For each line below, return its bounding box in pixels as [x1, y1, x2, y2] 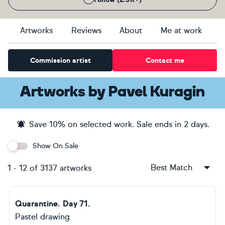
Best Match [150, 163, 192, 172]
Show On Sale [33, 142, 78, 150]
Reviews [71, 26, 101, 35]
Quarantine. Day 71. [15, 199, 90, 208]
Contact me [145, 56, 184, 65]
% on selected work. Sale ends [58, 120, 175, 129]
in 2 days [175, 120, 207, 129]
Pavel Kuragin [108, 85, 205, 100]
